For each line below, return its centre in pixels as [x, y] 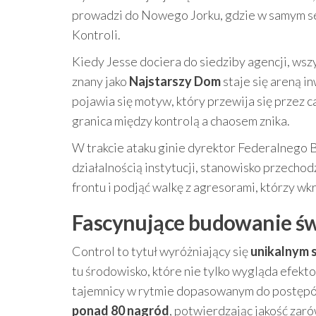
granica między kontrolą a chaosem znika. [181, 121]
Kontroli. [96, 35]
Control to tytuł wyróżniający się [161, 251]
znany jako [101, 81]
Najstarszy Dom [175, 81]
